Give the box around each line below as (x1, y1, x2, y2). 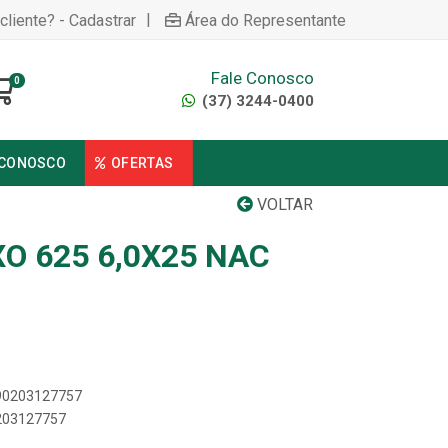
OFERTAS (111, 155, 174, 171)
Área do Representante (185, 10, 346, 30)
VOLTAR (253, 195, 313, 214)
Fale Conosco (210, 67, 314, 88)
